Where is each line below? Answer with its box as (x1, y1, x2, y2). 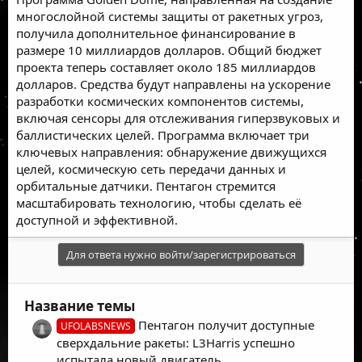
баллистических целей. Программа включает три (16, 126, 309, 143)
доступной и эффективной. (16, 211, 178, 228)
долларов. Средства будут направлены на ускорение (16, 75, 330, 92)
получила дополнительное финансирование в (16, 24, 296, 41)
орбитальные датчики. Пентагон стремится (16, 177, 276, 194)
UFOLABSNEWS (61, 318, 132, 333)
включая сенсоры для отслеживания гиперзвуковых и (16, 109, 340, 126)
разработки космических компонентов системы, (16, 92, 304, 109)
